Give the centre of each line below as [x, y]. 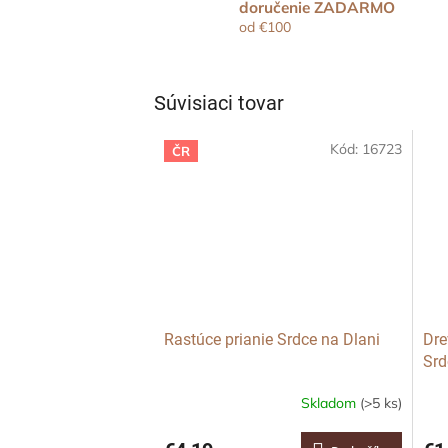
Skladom [331, 402]
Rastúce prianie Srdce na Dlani [272, 340]
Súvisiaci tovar [219, 102]
